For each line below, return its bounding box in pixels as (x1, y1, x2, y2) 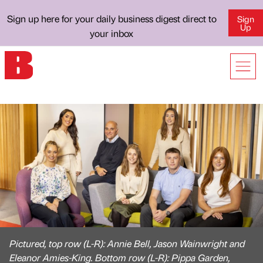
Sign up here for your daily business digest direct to (6, 12, 217, 25)
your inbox (90, 27, 134, 39)
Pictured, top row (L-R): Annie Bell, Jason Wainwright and (9, 237, 245, 249)
